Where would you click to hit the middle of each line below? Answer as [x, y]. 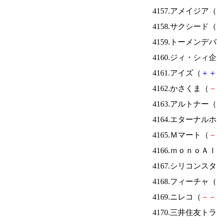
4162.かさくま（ [181, 88]
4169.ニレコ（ [177, 197]
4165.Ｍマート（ [181, 135]
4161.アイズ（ [177, 73]
